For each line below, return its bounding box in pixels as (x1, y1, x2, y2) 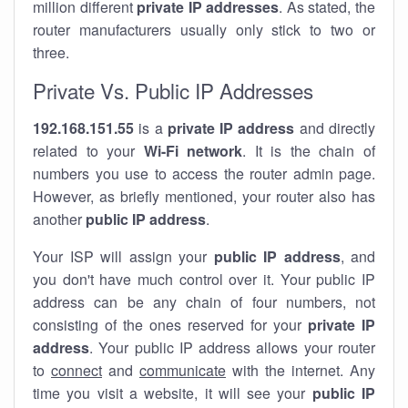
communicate (139, 360, 226, 381)
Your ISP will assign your (33, 246, 214, 267)
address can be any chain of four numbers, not (33, 291, 375, 312)
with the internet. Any (226, 360, 375, 381)
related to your (33, 140, 144, 161)
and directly (294, 117, 376, 138)
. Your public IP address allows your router (89, 337, 375, 358)
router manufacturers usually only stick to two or (33, 19, 375, 40)
